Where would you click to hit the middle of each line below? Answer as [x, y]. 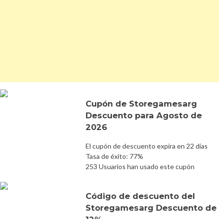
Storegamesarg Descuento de [151, 208]
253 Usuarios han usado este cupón [140, 166]
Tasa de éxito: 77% [114, 156]
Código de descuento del [140, 196]
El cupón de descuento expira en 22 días [147, 146]
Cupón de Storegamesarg [141, 103]
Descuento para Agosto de [144, 115]
